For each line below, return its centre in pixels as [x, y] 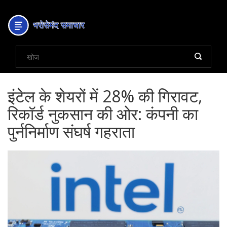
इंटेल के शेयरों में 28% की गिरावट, [105, 96]
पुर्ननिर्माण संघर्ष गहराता [71, 131]
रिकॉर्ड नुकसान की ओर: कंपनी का [103, 114]
